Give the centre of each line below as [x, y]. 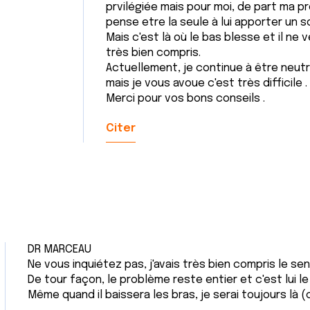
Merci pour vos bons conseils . [185, 99]
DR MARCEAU [60, 249]
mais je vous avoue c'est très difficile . [206, 83]
